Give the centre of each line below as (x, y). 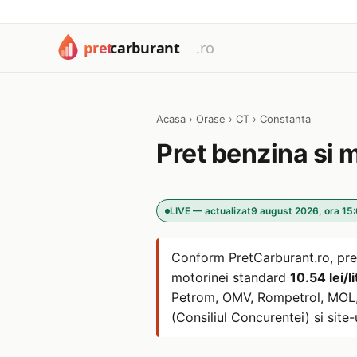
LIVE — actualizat (210, 211)
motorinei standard (231, 277)
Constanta (285, 119)
